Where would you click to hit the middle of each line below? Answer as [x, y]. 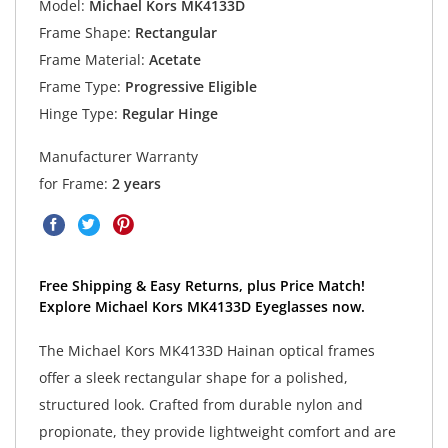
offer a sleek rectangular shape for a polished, [193, 377]
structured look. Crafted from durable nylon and [200, 404]
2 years [136, 183]
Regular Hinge [167, 114]
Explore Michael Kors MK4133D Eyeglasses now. [201, 306]
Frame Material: [91, 60]
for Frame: [75, 183]
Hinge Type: [78, 114]
